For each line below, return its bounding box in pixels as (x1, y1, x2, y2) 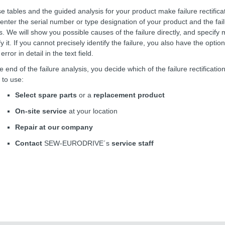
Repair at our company (15, 123, 93, 131)
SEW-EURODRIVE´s (42, 139, 111, 147)
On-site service (15, 107, 67, 115)
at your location (67, 107, 118, 115)
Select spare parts (15, 91, 77, 99)
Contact (15, 139, 42, 147)
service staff (111, 139, 154, 147)
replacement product (93, 91, 165, 99)
